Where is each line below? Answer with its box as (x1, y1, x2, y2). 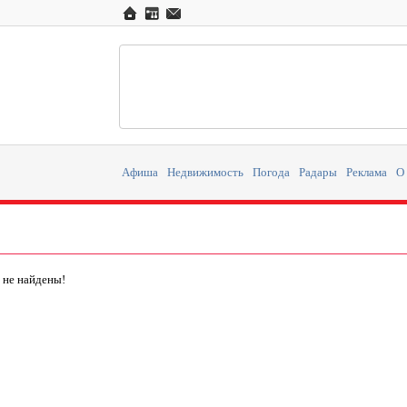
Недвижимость (167, 166, 243, 179)
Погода (253, 166, 290, 179)
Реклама (346, 166, 387, 179)
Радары (299, 166, 337, 179)
